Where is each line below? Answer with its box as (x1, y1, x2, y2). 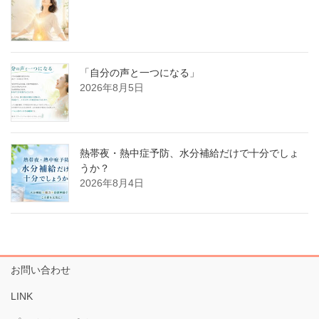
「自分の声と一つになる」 (80, 67, 199, 79)
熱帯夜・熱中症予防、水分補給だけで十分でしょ (80, 147, 299, 159)
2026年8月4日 (80, 177, 144, 189)
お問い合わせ (11, 264, 70, 276)
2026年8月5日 (80, 82, 144, 94)
